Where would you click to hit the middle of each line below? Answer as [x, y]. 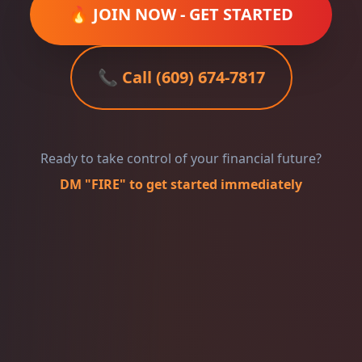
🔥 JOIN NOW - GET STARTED [181, 14]
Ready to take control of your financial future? [181, 158]
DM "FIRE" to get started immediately [181, 184]
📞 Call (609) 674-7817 [181, 77]
